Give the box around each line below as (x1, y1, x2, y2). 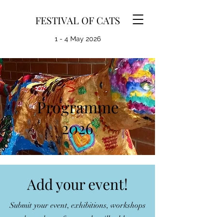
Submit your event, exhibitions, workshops (9, 201, 146, 210)
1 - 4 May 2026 (54, 35, 101, 43)
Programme (36, 96, 119, 117)
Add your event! (27, 174, 128, 194)
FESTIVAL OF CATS (35, 14, 120, 27)
